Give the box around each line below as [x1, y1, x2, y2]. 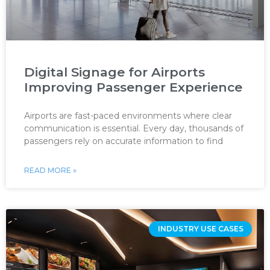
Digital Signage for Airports [24, 64, 205, 80]
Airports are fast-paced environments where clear [24, 110, 232, 121]
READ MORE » [24, 166, 77, 175]
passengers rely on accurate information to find [24, 136, 223, 146]
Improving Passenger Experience [24, 80, 242, 95]
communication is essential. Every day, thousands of [24, 123, 243, 134]
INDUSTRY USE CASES [157, 224, 243, 234]
